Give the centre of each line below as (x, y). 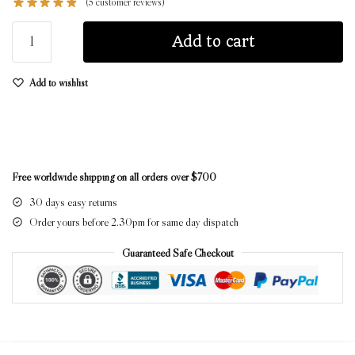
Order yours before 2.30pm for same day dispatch (134, 221)
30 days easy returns (73, 202)
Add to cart (213, 41)
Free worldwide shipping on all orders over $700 (114, 176)
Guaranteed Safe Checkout (177, 252)
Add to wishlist (59, 82)
